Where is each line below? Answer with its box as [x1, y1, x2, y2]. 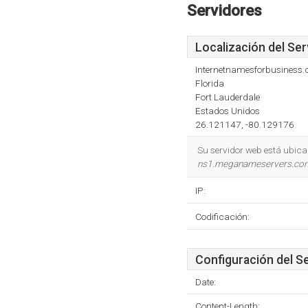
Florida [195, 78, 224, 89]
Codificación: [195, 211, 250, 222]
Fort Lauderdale [195, 91, 260, 102]
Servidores [187, 1, 262, 19]
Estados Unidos [195, 105, 260, 116]
